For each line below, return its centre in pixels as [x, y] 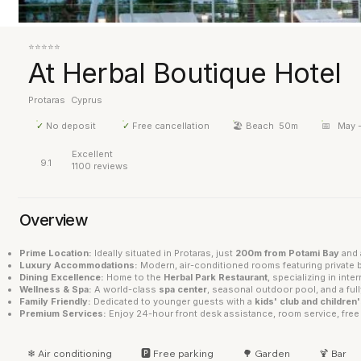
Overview [54, 220]
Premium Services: [63, 314]
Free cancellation [170, 126]
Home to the [134, 278]
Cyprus [87, 100]
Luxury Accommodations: [79, 266]
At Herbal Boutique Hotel [185, 73]
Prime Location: [56, 253]
